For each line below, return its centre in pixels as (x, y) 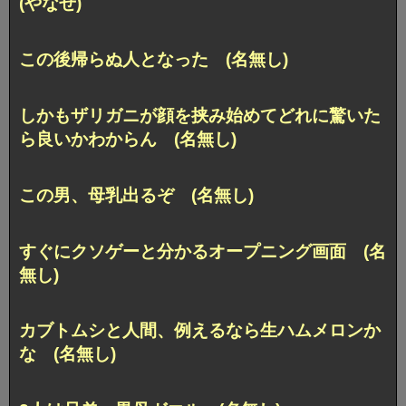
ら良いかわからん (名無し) (128, 139)
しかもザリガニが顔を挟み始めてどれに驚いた (200, 115)
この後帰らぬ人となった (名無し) (154, 59)
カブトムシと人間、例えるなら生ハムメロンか (200, 331)
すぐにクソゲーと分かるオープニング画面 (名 (203, 251)
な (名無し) (68, 354)
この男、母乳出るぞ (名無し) (136, 195)
